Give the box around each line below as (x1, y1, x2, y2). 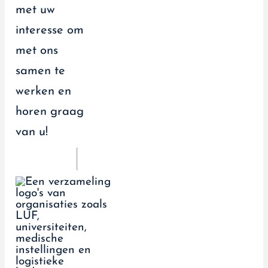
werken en (16, 85, 71, 98)
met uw (16, 4, 55, 16)
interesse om (16, 24, 84, 36)
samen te (16, 65, 65, 77)
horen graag (16, 105, 84, 118)
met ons (16, 44, 58, 57)
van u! (16, 126, 48, 138)
